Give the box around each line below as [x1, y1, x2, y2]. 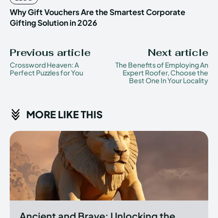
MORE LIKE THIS [26, 108, 103, 121]
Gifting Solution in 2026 [10, 18, 97, 28]
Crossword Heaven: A [10, 60, 79, 70]
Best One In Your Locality [128, 76, 208, 85]
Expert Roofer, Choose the [122, 68, 208, 77]
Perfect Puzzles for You [10, 68, 83, 77]
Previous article [10, 46, 91, 59]
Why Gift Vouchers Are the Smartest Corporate [10, 7, 185, 18]
